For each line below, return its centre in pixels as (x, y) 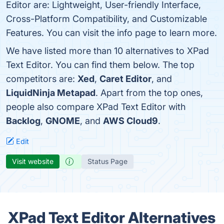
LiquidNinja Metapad (51, 93)
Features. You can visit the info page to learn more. (111, 33)
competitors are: (42, 79)
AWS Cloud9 (130, 121)
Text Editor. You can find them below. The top (100, 65)
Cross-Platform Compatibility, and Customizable (106, 19)
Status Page (107, 161)
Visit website (33, 161)
